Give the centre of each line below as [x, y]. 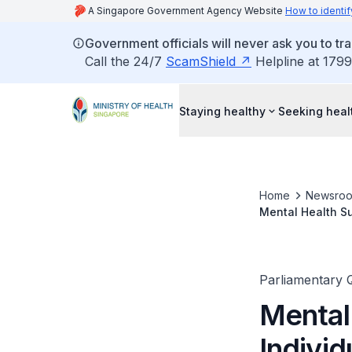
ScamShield [201, 61]
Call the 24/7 [125, 61]
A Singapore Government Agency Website [187, 11]
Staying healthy [222, 111]
